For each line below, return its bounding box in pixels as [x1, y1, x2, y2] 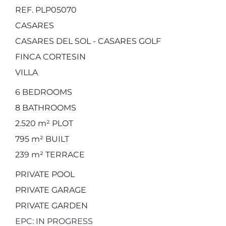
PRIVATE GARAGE [15, 185, 86, 195]
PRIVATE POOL [15, 169, 75, 179]
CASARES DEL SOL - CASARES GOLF [15, 36, 161, 46]
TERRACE [43, 150, 85, 159]
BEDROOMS [20, 87, 72, 97]
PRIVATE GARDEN [15, 201, 88, 210]
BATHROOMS [20, 103, 76, 112]
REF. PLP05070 [15, 5, 77, 15]
